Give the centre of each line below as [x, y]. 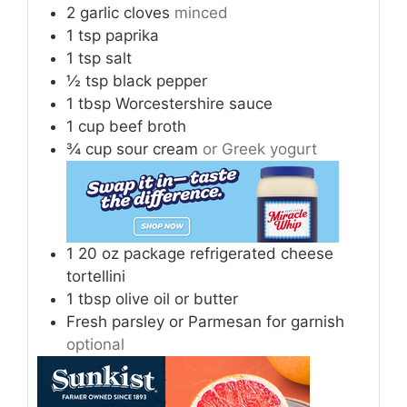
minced [201, 12]
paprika [132, 35]
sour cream [157, 149]
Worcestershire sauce [194, 103]
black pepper [160, 80]
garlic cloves [125, 12]
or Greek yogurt [260, 149]
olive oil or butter [177, 298]
